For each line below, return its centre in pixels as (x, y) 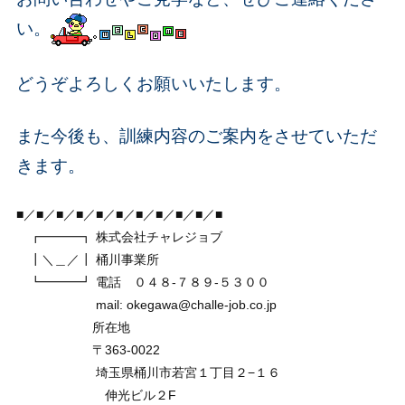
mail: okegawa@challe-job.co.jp (146, 304)
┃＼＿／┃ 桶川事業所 (87, 259)
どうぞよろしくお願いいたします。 (153, 83)
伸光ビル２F (96, 395)
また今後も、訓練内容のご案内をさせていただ (196, 136)
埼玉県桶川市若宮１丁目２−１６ (148, 372)
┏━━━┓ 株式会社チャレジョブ (119, 236)
